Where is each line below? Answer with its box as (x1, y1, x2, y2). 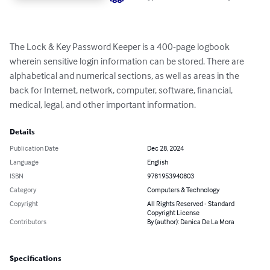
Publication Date (10, 143, 58, 153)
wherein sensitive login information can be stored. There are (10, 55, 246, 67)
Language (10, 157, 39, 167)
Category (10, 185, 36, 195)
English (147, 157, 168, 167)
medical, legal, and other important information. (10, 98, 196, 111)
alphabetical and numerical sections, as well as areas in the (10, 69, 241, 82)
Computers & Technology (147, 185, 219, 195)
